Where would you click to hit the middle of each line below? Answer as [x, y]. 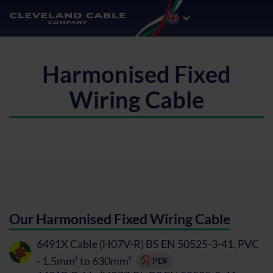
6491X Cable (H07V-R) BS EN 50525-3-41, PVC [148, 243]
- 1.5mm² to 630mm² [84, 261]
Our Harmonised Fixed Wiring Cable [120, 219]
